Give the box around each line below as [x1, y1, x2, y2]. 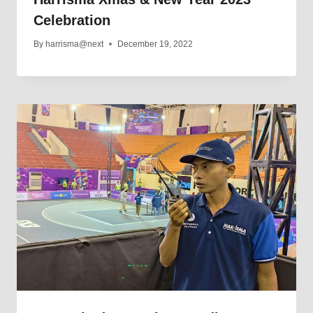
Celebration [34, 13, 110, 29]
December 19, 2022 [117, 39, 194, 50]
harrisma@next [45, 39, 104, 50]
